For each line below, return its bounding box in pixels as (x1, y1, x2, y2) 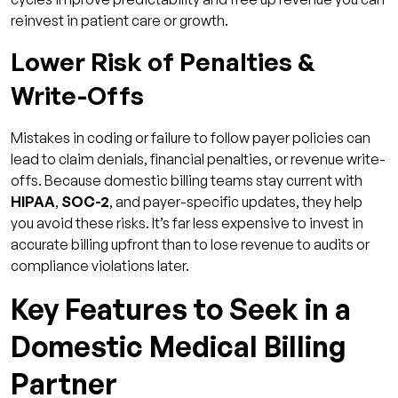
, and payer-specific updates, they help (109, 192, 362, 211)
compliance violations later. (11, 256, 189, 275)
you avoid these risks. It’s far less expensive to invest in (11, 213, 363, 232)
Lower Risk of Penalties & (11, 45, 315, 77)
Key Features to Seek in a (11, 291, 351, 327)
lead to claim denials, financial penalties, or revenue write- (11, 149, 386, 168)
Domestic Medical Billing (11, 328, 346, 364)
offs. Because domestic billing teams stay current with (11, 171, 362, 189)
